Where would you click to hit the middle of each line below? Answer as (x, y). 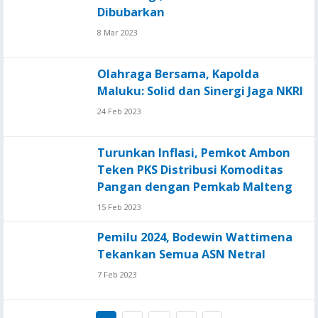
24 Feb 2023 (119, 111)
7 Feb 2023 (117, 274)
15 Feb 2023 (119, 207)
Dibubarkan (131, 12)
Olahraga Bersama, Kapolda (178, 74)
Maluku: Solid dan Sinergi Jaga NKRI (200, 91)
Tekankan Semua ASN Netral (181, 254)
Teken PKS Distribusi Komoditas (190, 170)
